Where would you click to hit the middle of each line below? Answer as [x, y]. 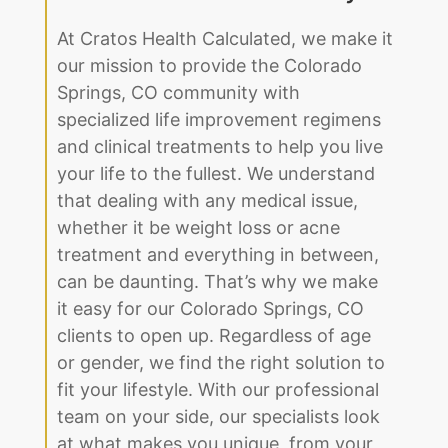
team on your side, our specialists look [218, 417]
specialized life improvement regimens [219, 120]
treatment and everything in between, [218, 255]
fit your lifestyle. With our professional [218, 390]
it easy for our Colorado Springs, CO [210, 309]
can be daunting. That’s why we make [217, 282]
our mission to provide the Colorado [209, 66]
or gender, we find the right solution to [221, 363]
